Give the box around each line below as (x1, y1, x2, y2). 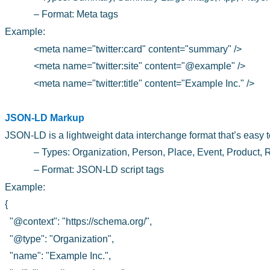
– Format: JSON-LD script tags (34, 165, 164, 175)
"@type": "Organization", (10, 233, 114, 244)
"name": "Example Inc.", (10, 251, 111, 262)
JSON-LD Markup (5, 113, 84, 124)
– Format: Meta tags (34, 9, 118, 20)
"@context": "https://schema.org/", (10, 216, 152, 227)
